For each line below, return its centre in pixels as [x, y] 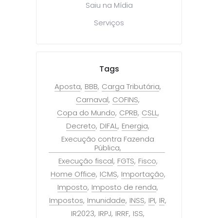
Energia [135, 126]
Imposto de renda [124, 187]
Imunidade [106, 200]
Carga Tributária [131, 86]
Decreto [81, 126]
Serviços [109, 22]
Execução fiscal [86, 161]
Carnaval [92, 99]
